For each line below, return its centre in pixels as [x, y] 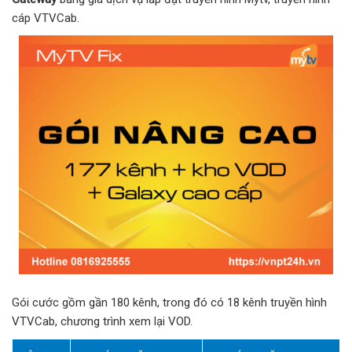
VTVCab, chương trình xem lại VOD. [102, 321]
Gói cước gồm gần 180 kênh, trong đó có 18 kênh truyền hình [169, 302]
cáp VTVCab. [46, 18]
